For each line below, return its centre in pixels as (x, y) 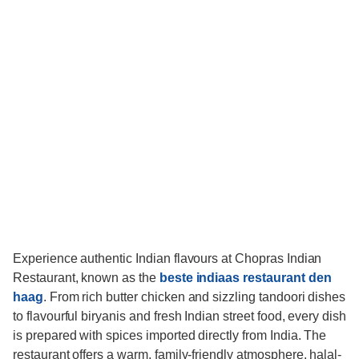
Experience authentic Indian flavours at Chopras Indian (167, 259)
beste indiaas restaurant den (245, 278)
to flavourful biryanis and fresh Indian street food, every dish (179, 317)
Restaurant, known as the (86, 278)
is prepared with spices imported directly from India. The (170, 336)
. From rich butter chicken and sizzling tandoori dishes (194, 297)
